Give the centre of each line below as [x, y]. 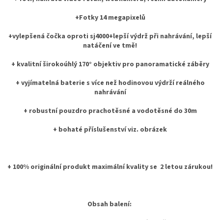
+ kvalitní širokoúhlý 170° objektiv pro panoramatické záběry [110, 64]
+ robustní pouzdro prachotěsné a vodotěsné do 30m [110, 111]
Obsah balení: [109, 204]
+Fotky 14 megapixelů [110, 17]
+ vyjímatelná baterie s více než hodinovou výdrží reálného [110, 83]
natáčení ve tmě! [110, 45]
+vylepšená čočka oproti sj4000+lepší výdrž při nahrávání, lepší [110, 36]
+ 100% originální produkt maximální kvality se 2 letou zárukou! [110, 167]
